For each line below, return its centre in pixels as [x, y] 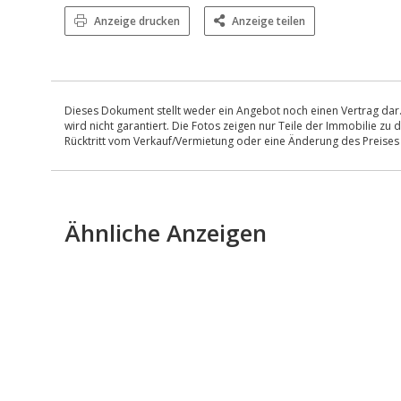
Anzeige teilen [269, 21]
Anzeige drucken [137, 21]
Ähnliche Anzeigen [166, 232]
